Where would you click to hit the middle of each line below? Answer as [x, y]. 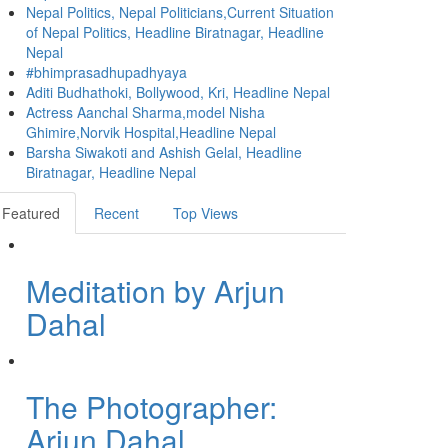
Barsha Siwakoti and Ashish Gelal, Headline [164, 152]
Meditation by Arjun [155, 290]
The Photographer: [151, 406]
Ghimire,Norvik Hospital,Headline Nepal [151, 132]
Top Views [205, 213]
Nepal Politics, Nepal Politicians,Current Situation [180, 12]
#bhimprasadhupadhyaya [106, 72]
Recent [116, 213]
